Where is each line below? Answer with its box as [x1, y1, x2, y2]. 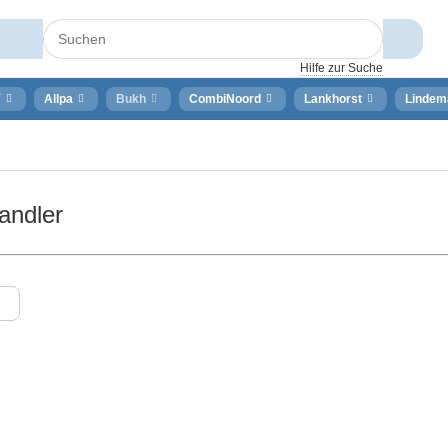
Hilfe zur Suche [300, 60, 384, 75]
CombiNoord [189, 92, 261, 106]
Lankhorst [304, 92, 362, 106]
